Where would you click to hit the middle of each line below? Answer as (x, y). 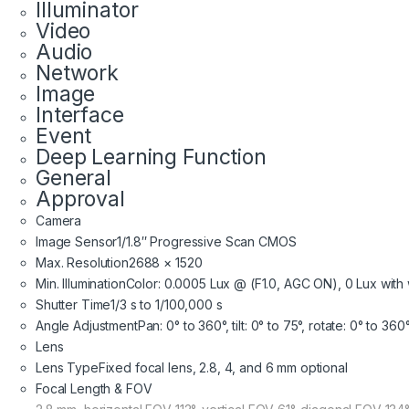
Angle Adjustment (87, 325)
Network (78, 73)
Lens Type (67, 367)
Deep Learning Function (151, 157)
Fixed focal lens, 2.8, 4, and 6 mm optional (223, 367)
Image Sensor (77, 241)
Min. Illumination (81, 283)
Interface (80, 115)
